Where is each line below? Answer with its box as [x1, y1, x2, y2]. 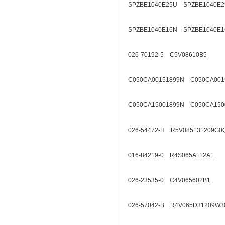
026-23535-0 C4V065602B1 [128, 177, 210, 184]
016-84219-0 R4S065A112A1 [128, 152, 214, 159]
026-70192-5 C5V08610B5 [128, 51, 207, 58]
